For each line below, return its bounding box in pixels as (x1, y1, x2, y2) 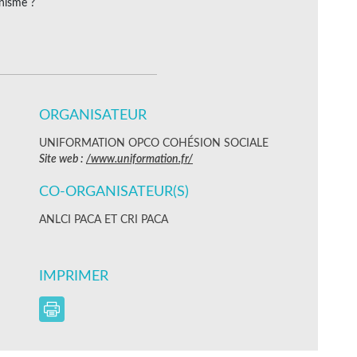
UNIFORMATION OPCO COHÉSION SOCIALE (39, 137, 269, 149)
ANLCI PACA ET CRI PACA (39, 214, 168, 226)
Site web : (39, 153, 86, 165)
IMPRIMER (39, 269, 112, 284)
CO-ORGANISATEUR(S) (39, 184, 189, 199)
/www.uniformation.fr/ (86, 153, 193, 165)
